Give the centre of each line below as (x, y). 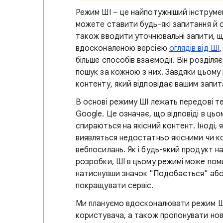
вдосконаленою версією (122, 48)
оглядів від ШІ (194, 48)
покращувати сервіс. (115, 186)
